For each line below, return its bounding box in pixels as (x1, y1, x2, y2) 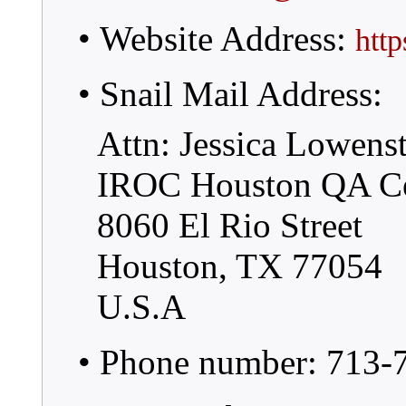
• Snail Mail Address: (77, 74, 382, 113)
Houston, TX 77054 (97, 246, 382, 285)
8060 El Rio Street (97, 206, 362, 245)
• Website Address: (77, 19, 355, 58)
